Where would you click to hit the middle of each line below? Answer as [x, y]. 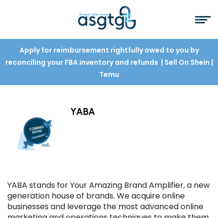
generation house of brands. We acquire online [96, 196]
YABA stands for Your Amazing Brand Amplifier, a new [109, 185]
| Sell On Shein [185, 62]
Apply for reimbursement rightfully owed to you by [109, 50]
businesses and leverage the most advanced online [105, 207]
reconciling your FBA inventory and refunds [82, 62]
